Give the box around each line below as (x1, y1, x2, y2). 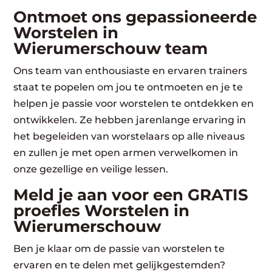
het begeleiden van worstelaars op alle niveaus (13, 130, 245, 142)
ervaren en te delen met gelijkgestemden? (13, 259, 226, 271)
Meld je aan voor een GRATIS (13, 185, 249, 205)
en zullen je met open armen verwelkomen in (13, 146, 239, 158)
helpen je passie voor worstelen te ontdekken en (13, 97, 254, 109)
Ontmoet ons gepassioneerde (13, 7, 257, 27)
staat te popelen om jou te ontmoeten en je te (13, 81, 243, 93)
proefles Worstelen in (13, 200, 190, 220)
